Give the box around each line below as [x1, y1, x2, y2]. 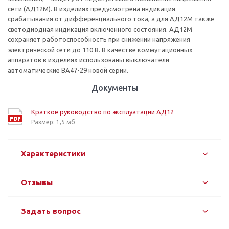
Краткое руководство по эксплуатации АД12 [31, 108, 174, 116]
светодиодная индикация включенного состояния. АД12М [8, 25, 192, 33]
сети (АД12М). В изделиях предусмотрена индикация [8, 5, 175, 12]
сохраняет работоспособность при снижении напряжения [8, 35, 190, 43]
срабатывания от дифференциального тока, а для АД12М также [8, 15, 214, 22]
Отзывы [21, 177, 53, 187]
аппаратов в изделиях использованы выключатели [8, 56, 169, 63]
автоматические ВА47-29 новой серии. [8, 66, 128, 74]
